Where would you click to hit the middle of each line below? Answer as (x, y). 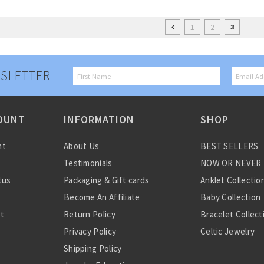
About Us (81, 146)
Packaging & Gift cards (106, 180)
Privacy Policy (90, 231)
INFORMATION (99, 119)
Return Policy (89, 214)
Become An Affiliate (102, 197)
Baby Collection (230, 197)
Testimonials (88, 163)
